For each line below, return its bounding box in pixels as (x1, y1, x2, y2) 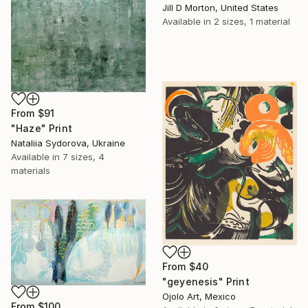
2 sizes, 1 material (214, 16, 290, 27)
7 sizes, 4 (63, 151, 104, 162)
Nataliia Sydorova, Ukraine (11, 137, 125, 148)
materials (11, 164, 50, 176)
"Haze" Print (11, 122, 72, 134)
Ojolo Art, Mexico (162, 291, 236, 302)
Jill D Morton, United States (162, 2, 278, 14)
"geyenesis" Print (162, 276, 250, 288)
